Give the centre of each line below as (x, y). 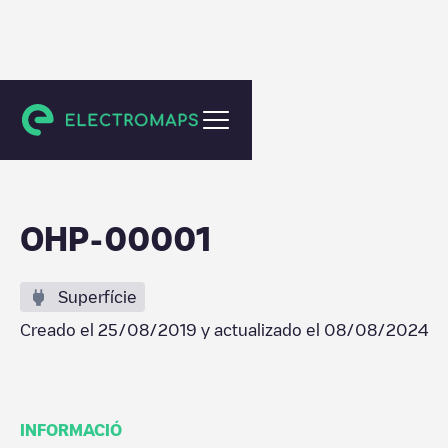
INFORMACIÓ (71, 430)
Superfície (97, 297)
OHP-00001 (115, 238)
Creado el (59, 330)
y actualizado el (260, 330)
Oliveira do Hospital (102, 114)
